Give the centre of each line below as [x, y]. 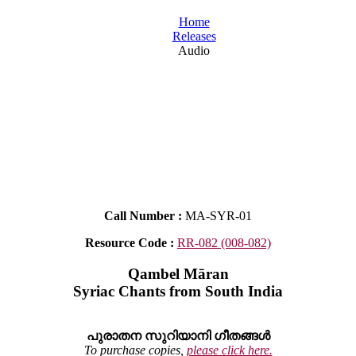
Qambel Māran [178, 273]
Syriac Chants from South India [178, 291]
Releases [194, 36]
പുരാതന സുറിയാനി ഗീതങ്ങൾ [178, 336]
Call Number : [145, 216]
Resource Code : [131, 243]
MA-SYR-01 [219, 216]
